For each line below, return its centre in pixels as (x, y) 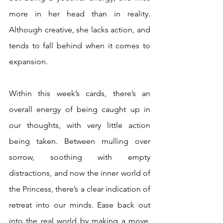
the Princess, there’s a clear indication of (80, 189)
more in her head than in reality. (80, 14)
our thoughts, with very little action (80, 125)
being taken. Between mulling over (80, 141)
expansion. (29, 62)
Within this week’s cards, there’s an (80, 94)
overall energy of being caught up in (80, 110)
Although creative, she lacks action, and (80, 30)
